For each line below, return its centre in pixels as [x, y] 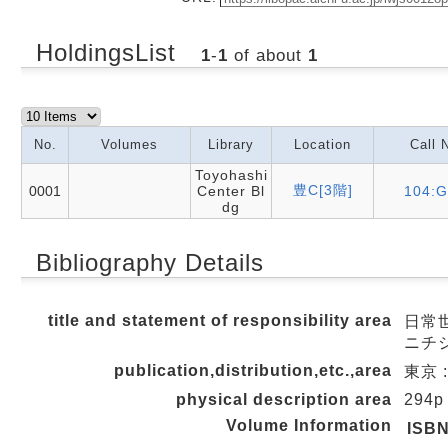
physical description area [284, 399]
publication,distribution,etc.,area [253, 370]
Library [231, 144]
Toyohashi [231, 175]
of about [267, 55]
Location [322, 144]
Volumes [129, 144]
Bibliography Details [150, 262]
